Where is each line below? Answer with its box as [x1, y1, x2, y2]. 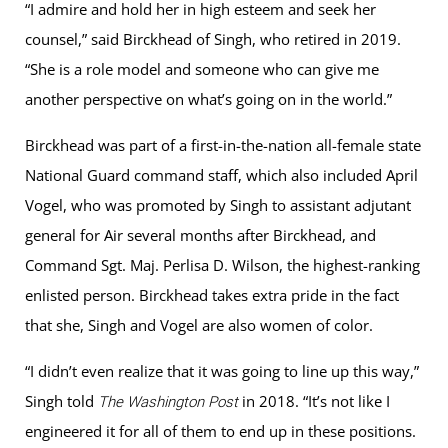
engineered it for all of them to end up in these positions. [25, 421, 416, 442]
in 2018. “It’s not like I [238, 391, 390, 412]
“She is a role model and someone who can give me [25, 59, 379, 80]
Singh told [25, 391, 98, 412]
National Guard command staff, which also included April [25, 165, 418, 186]
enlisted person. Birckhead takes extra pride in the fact [25, 285, 399, 306]
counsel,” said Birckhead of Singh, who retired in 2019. [25, 29, 401, 50]
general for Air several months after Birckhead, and [25, 225, 376, 246]
